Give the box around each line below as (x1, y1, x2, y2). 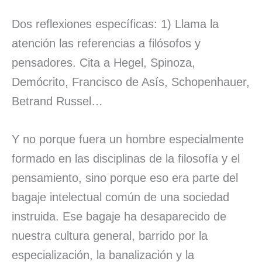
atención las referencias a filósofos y (12, 37, 201, 50)
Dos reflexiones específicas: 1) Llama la (12, 18, 219, 30)
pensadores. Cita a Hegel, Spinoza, (12, 56, 195, 69)
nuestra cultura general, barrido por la (12, 229, 208, 242)
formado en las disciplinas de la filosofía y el (12, 152, 240, 165)
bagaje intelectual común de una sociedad (12, 191, 229, 204)
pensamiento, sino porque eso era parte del (12, 171, 238, 184)
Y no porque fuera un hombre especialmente (12, 133, 244, 146)
